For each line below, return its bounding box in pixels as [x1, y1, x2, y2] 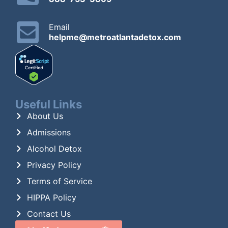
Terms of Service [26, 176, 92, 186]
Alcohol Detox [26, 143, 82, 154]
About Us [26, 110, 63, 121]
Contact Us [26, 208, 71, 219]
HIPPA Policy [26, 192, 76, 203]
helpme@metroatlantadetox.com [49, 32, 182, 43]
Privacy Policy [26, 159, 81, 170]
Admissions [26, 127, 71, 137]
